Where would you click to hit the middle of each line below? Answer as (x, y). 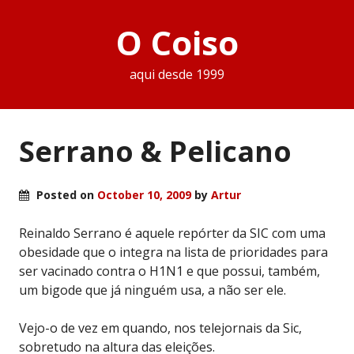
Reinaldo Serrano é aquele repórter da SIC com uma (172, 233)
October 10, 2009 (144, 194)
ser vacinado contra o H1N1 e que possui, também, (169, 271)
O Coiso (177, 43)
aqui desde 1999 (177, 75)
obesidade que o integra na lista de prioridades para (173, 252)
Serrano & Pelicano (155, 151)
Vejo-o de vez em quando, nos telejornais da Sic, (160, 328)
